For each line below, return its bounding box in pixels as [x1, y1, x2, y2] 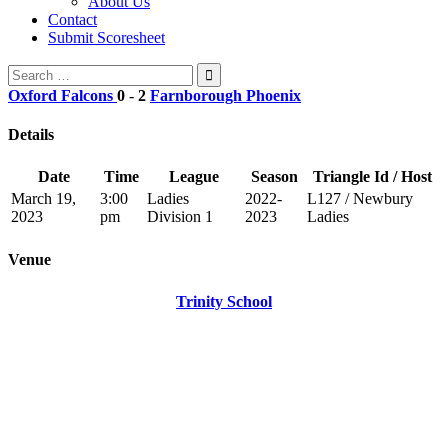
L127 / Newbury [307, 190, 413, 208]
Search [7, 61, 50, 79]
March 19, [11, 190, 76, 208]
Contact [48, 10, 97, 28]
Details [8, 126, 54, 144]
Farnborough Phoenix [150, 86, 301, 104]
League [169, 168, 219, 186]
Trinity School [176, 292, 272, 310]
